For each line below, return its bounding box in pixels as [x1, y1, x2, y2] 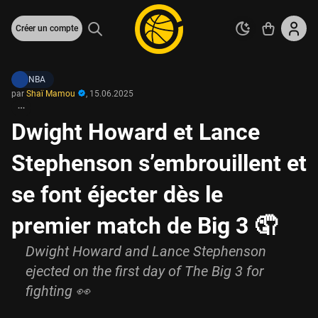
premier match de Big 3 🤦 [11, 212, 277, 239]
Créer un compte [16, 23, 78, 33]
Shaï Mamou [26, 89, 77, 99]
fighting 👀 [26, 283, 90, 300]
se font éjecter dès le [11, 181, 223, 208]
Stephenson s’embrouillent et [11, 150, 307, 177]
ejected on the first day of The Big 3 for [26, 263, 264, 280]
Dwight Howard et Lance [11, 119, 260, 146]
